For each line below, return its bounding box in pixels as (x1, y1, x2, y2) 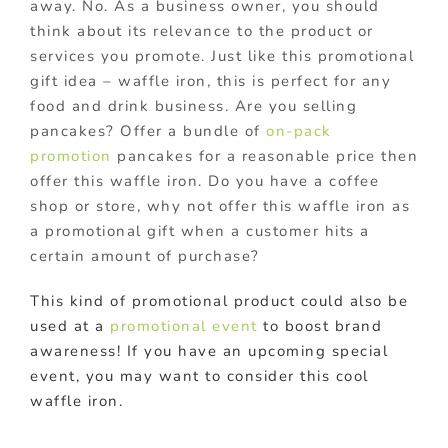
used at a (30, 316, 110, 337)
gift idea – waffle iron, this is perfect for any (30, 71, 391, 92)
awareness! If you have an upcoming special (30, 341, 388, 362)
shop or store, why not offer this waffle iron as (30, 196, 410, 217)
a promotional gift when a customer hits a (30, 221, 370, 242)
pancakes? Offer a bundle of (30, 121, 266, 142)
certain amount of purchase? (30, 246, 260, 267)
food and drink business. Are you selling (30, 96, 357, 117)
